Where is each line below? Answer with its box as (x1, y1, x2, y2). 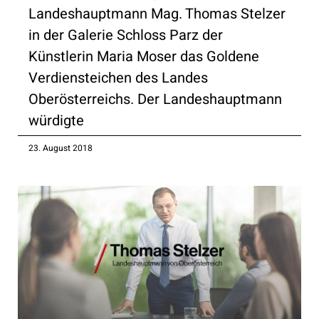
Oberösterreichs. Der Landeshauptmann (28, 88, 282, 110)
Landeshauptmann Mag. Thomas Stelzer (28, 3, 286, 24)
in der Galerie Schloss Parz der (28, 24, 223, 46)
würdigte (28, 110, 84, 131)
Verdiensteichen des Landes (28, 67, 208, 88)
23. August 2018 (28, 141, 93, 155)
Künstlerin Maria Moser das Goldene (28, 46, 259, 67)
